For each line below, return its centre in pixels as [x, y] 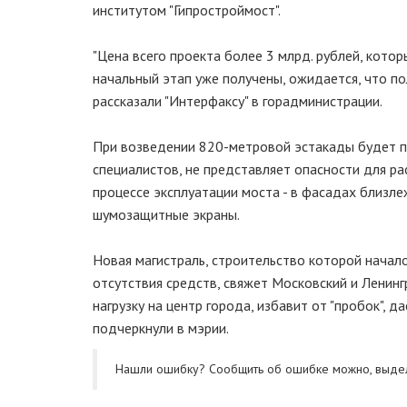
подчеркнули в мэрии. [161, 328]
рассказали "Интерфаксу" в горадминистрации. [238, 101]
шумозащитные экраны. [166, 214]
